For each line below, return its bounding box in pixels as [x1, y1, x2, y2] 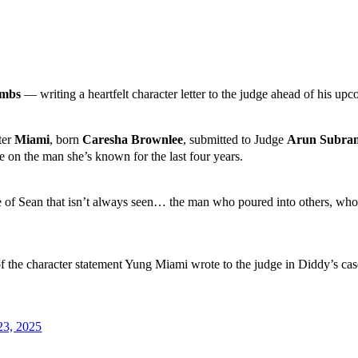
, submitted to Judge [183, 133, 288, 147]
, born [50, 133, 83, 147]
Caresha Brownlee [82, 133, 184, 147]
